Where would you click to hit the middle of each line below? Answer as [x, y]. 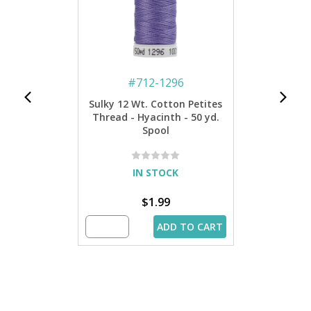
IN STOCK [156, 172]
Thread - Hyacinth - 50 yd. [155, 117]
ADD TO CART [190, 226]
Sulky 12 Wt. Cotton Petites [156, 103]
